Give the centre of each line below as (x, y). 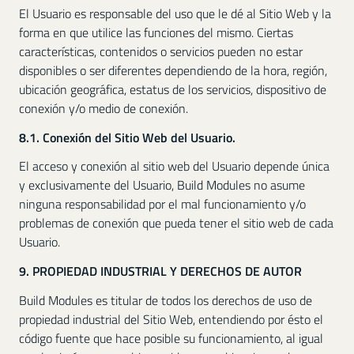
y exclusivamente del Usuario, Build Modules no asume (162, 185)
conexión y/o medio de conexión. (104, 108)
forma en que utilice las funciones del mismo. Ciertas (156, 32)
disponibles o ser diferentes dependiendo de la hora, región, (173, 70)
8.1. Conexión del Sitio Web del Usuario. (127, 137)
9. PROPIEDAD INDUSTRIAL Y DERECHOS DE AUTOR (160, 271)
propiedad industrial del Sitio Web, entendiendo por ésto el (171, 320)
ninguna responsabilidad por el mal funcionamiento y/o (162, 204)
